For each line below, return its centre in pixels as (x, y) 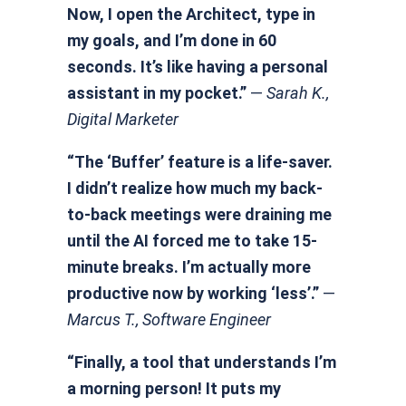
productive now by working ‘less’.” (193, 294)
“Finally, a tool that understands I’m (202, 362)
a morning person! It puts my (174, 389)
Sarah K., (298, 93)
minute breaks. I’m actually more (189, 267)
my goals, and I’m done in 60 (172, 41)
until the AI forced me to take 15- (193, 241)
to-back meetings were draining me (200, 215)
